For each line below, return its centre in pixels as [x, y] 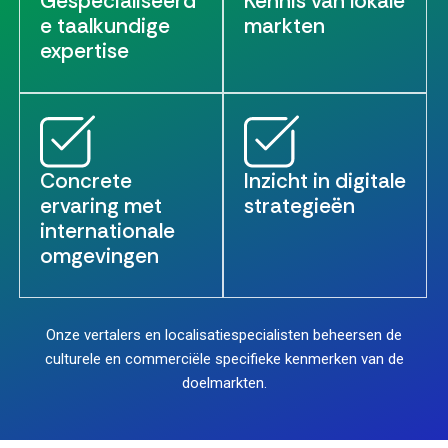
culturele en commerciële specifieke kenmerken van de [224, 359]
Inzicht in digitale [325, 181]
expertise [84, 51]
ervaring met [101, 206]
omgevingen [99, 256]
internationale [107, 231]
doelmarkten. [224, 383]
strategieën [299, 206]
